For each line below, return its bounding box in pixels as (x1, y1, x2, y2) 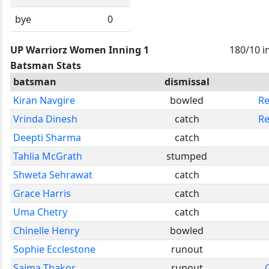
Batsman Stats (10, 58, 81, 72)
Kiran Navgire (13, 93, 75, 107)
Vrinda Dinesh (13, 112, 77, 125)
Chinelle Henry (13, 223, 79, 237)
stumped (166, 149, 207, 163)
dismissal (164, 74, 210, 88)
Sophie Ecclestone (13, 242, 95, 256)
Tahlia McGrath (13, 149, 82, 163)
